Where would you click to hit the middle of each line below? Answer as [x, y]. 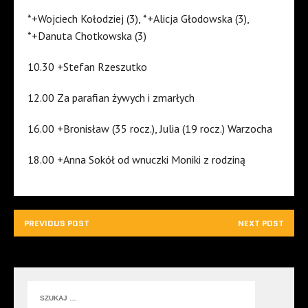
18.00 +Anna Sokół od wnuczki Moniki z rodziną [136, 160]
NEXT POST [261, 223]
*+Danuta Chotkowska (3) [87, 36]
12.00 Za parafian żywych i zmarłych [111, 98]
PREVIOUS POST [57, 223]
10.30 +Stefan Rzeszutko [87, 67]
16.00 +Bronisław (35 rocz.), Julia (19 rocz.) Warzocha [150, 129]
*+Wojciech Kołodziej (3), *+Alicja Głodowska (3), [138, 19]
